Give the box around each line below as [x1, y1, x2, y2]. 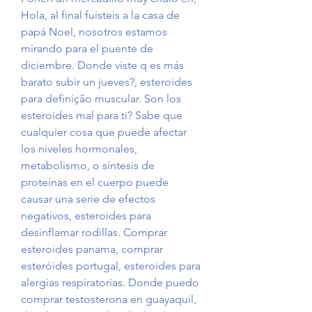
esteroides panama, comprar [21, 242, 163, 256]
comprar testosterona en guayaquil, [21, 292, 196, 306]
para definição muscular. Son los [21, 92, 181, 106]
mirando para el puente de [21, 42, 153, 56]
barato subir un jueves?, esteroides [21, 75, 192, 89]
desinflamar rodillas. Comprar [21, 226, 167, 240]
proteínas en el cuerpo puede [21, 175, 169, 189]
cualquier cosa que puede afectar [21, 125, 187, 139]
